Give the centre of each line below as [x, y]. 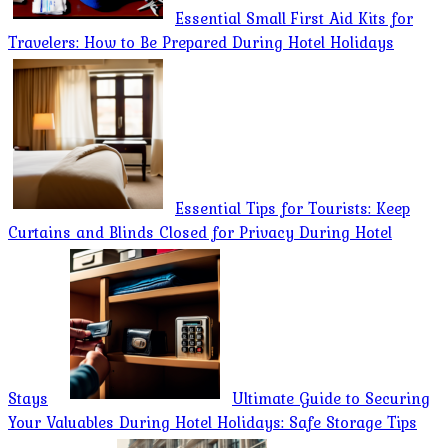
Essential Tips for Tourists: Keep [292, 207]
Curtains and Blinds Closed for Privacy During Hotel [200, 231]
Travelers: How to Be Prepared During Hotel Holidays [201, 41]
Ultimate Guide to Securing [331, 397]
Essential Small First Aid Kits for [294, 17]
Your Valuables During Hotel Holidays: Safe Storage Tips [212, 421]
